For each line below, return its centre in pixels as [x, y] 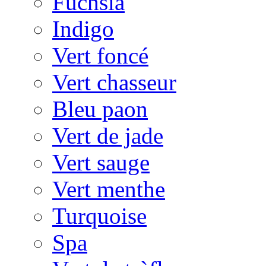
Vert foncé [100, 56]
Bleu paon [100, 109]
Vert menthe [109, 189]
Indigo [83, 29]
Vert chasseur [114, 83]
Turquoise [99, 216]
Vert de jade [108, 136]
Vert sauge [101, 163]
